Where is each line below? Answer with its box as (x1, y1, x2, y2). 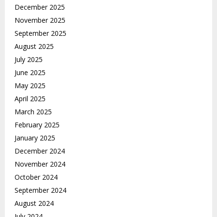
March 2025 (15, 107, 52, 117)
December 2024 (15, 146, 65, 156)
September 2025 (15, 29, 66, 38)
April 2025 (15, 94, 46, 104)
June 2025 (15, 68, 46, 77)
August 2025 (15, 42, 54, 51)
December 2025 (15, 2, 65, 12)
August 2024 (15, 199, 54, 208)
